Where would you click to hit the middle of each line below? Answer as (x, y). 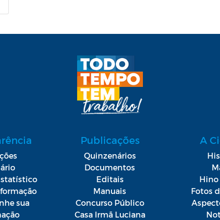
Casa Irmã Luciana (110, 214)
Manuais (110, 191)
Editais (110, 179)
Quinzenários (110, 155)
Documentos (110, 167)
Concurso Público (110, 202)
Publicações (110, 140)
